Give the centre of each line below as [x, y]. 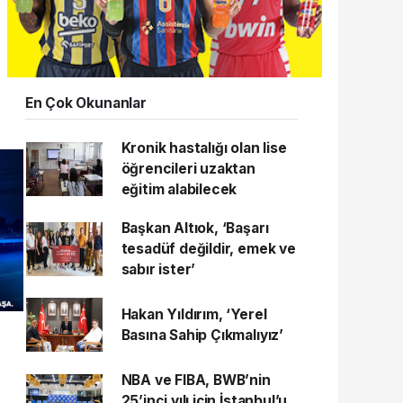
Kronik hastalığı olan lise [204, 148]
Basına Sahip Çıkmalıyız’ [202, 335]
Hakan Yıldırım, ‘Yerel [194, 314]
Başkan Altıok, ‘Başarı [195, 228]
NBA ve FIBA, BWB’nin [196, 380]
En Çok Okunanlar [85, 103]
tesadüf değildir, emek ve [208, 249]
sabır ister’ [158, 269]
